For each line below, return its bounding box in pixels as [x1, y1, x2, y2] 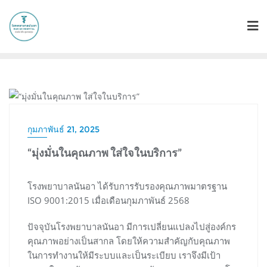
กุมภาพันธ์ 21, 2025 [27, 124, 100, 135]
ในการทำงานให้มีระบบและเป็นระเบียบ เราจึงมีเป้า [27, 249, 221, 261]
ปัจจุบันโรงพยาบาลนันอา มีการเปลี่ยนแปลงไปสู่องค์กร [27, 221, 236, 232]
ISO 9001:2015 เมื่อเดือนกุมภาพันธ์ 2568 [27, 194, 190, 206]
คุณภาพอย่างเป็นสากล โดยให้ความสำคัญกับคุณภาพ [27, 235, 230, 247]
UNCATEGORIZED [27, 114, 106, 126]
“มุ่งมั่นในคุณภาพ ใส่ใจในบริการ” [27, 146, 182, 159]
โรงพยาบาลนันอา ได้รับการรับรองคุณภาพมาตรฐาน [27, 180, 227, 192]
